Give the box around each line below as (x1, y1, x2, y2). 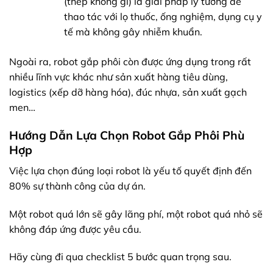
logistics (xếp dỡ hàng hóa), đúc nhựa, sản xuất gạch (9, 86, 247, 99)
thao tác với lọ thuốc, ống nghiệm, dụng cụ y (63, 10, 262, 23)
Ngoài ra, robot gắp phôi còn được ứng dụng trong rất (9, 55, 251, 68)
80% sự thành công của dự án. (9, 179, 146, 192)
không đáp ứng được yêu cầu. (9, 222, 141, 235)
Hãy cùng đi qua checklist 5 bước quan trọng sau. (9, 250, 232, 263)
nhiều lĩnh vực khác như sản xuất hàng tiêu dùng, (9, 71, 228, 83)
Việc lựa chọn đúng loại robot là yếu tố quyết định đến (9, 164, 252, 177)
